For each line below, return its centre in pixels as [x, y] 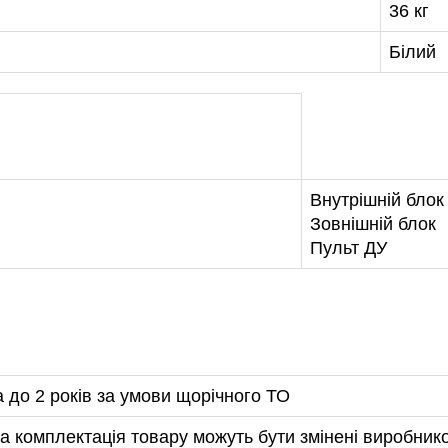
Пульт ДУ [348, 248]
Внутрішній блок [377, 200]
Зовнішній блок [373, 224]
